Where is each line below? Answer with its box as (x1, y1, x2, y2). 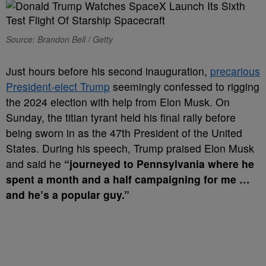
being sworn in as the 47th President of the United (6, 125, 242, 140)
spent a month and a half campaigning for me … (6, 172, 250, 186)
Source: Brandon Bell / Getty (6, 33, 113, 45)
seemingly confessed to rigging (110, 79, 259, 94)
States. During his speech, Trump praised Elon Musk (6, 141, 254, 156)
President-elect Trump (6, 79, 110, 94)
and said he (6, 156, 64, 171)
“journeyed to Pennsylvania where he (64, 156, 254, 171)
